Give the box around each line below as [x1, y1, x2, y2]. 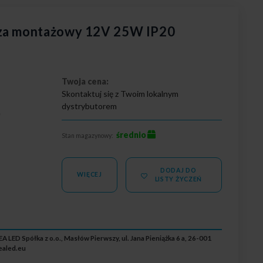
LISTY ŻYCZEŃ [154, 175, 203, 183]
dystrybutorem [62, 100, 117, 111]
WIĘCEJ [77, 171, 102, 178]
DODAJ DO [160, 166, 197, 174]
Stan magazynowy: [62, 131, 114, 139]
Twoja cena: [62, 76, 109, 86]
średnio [116, 129, 147, 140]
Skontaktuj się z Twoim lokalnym [62, 88, 179, 99]
